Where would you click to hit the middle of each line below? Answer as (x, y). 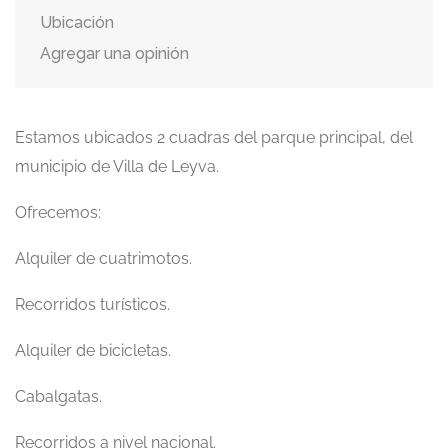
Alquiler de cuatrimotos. (103, 258)
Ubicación (77, 22)
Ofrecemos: (58, 212)
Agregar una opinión (114, 53)
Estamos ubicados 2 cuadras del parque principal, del (214, 137)
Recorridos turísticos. (92, 304)
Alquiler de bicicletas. (93, 350)
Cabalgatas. (58, 396)
